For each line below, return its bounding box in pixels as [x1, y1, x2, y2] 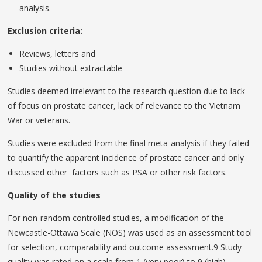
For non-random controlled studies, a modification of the [8, 212, 225, 224]
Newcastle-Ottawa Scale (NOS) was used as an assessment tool [8, 227, 253, 239]
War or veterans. [8, 115, 71, 126]
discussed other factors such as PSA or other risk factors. [8, 167, 227, 178]
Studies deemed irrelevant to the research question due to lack [8, 85, 246, 97]
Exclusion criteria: [8, 25, 83, 37]
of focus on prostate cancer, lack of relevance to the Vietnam [8, 100, 241, 112]
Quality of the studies [8, 189, 101, 201]
